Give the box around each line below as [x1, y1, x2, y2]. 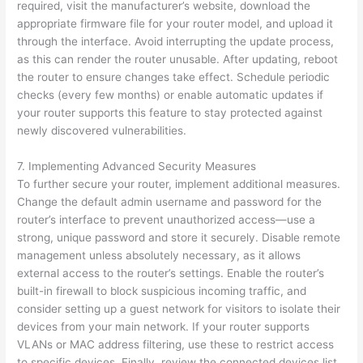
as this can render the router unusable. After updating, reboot [17, 52, 339, 66]
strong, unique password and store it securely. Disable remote [17, 230, 341, 244]
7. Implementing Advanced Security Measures [17, 159, 257, 173]
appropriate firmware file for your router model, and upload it [17, 16, 334, 30]
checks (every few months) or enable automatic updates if [17, 88, 324, 101]
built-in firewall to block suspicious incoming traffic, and [17, 284, 307, 297]
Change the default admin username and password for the [17, 194, 322, 208]
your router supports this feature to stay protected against [17, 105, 323, 119]
